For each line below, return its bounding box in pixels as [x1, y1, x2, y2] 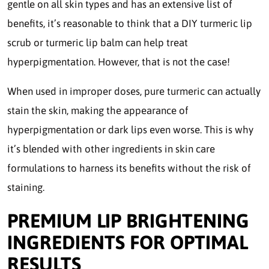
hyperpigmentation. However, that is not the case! [7, 56, 230, 68]
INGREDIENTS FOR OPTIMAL [7, 231, 248, 253]
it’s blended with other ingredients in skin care [7, 143, 215, 156]
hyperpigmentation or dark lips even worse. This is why [7, 124, 253, 136]
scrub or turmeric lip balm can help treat [7, 37, 188, 49]
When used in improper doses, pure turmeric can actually [7, 85, 261, 98]
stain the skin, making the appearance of [7, 104, 189, 117]
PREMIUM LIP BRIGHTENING [7, 209, 249, 232]
